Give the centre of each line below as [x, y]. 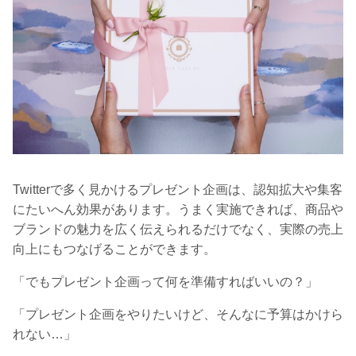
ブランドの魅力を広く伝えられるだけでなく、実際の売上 [178, 230]
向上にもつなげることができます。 [114, 250]
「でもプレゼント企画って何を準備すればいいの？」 [165, 282]
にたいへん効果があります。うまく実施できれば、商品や [178, 210]
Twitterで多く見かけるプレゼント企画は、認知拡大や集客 [178, 190]
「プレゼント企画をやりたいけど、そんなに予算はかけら [178, 315]
